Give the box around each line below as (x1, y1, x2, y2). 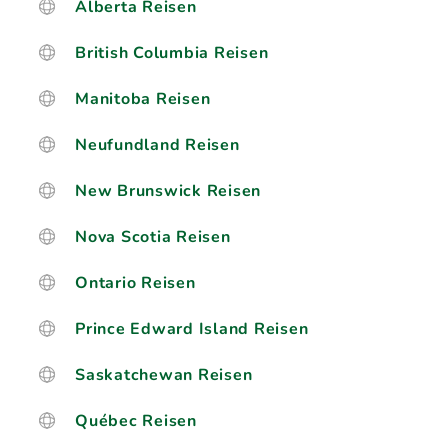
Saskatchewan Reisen (75, 364, 253, 386)
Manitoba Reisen (75, 88, 211, 110)
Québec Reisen (75, 410, 197, 432)
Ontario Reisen (75, 272, 196, 294)
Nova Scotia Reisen (75, 226, 231, 248)
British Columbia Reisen (75, 42, 269, 64)
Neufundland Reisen (75, 134, 240, 156)
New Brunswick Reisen (75, 180, 261, 202)
